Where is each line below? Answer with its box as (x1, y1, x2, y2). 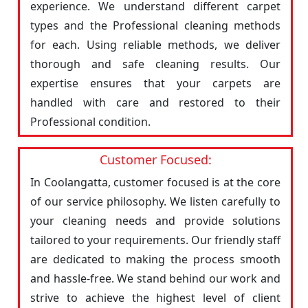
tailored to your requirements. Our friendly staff (30, 232, 280, 247)
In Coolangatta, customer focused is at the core (30, 175, 280, 190)
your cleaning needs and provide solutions (30, 213, 280, 228)
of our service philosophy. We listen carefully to (30, 194, 280, 209)
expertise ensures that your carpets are (30, 76, 280, 91)
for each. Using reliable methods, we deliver (30, 37, 280, 52)
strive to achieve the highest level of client (30, 290, 280, 305)
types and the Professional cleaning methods (30, 18, 280, 33)
